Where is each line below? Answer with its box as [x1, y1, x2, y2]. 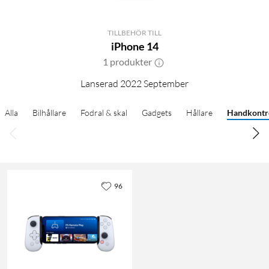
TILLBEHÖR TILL [107, 28, 162, 37]
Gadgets [142, 107, 172, 118]
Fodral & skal [80, 107, 127, 118]
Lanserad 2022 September [80, 77, 189, 89]
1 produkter [103, 55, 152, 67]
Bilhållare [32, 107, 66, 118]
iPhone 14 [110, 39, 159, 53]
